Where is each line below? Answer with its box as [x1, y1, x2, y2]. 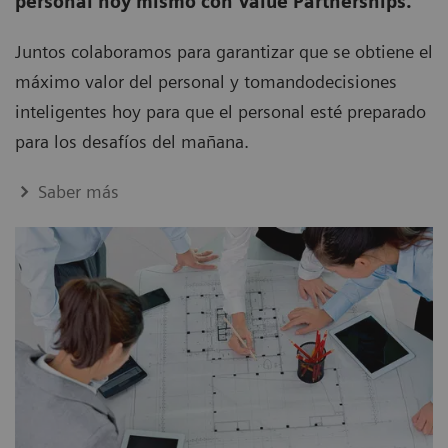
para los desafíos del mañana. [15, 131, 254, 153]
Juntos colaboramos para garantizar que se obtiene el [15, 41, 433, 63]
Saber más [38, 181, 120, 203]
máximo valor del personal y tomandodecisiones [15, 71, 397, 93]
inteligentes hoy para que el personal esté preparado [15, 101, 426, 123]
